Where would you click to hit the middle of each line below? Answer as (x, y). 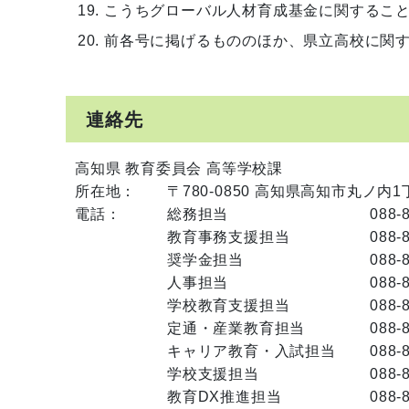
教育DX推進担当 (225, 396)
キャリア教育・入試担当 (252, 351)
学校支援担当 (213, 373)
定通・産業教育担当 (236, 328)
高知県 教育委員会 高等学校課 (179, 168)
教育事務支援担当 (229, 236)
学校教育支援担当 (229, 305)
